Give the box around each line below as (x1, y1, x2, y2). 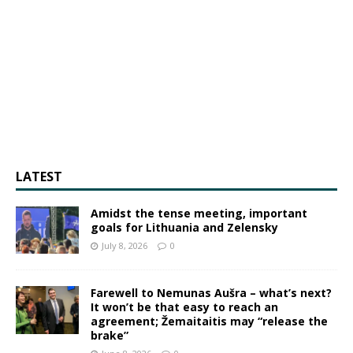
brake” (91, 328, 128, 344)
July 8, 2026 (102, 240, 147, 252)
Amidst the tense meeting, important (91, 206, 307, 221)
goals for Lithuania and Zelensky (91, 220, 278, 236)
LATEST (16, 168, 62, 186)
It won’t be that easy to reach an (91, 299, 278, 315)
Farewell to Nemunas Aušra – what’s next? (91, 285, 332, 301)
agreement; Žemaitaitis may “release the (91, 314, 328, 329)
